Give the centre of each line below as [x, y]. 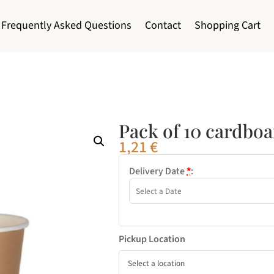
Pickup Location [152, 239]
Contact [163, 26]
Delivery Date [158, 171]
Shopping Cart [227, 26]
